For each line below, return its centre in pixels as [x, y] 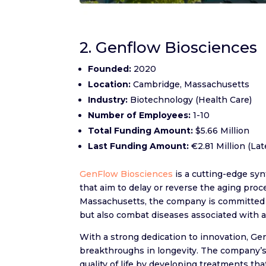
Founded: [110, 69]
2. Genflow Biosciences [169, 47]
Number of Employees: [140, 115]
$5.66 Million [221, 130]
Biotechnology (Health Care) [190, 99]
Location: [110, 84]
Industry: [108, 99]
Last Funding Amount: [139, 146]
